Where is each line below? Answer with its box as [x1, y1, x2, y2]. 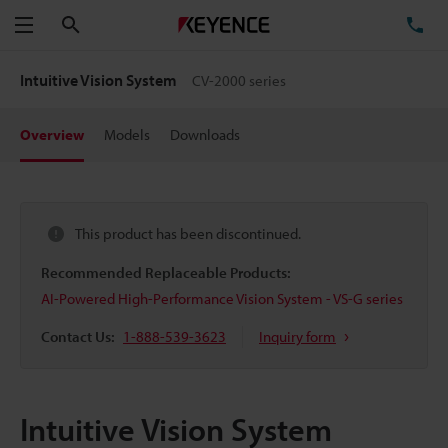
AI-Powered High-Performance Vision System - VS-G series [41, 288, 403, 308]
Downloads [170, 125, 240, 144]
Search [80, 14, 125, 34]
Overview [20, 125, 84, 144]
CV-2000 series [192, 71, 287, 90]
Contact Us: [41, 326, 115, 346]
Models [104, 125, 150, 144]
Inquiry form [259, 326, 336, 346]
